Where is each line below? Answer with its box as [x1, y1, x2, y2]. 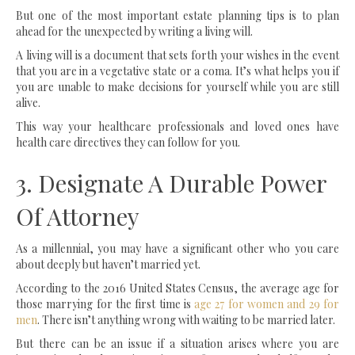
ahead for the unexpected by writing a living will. [16, 24, 253, 40]
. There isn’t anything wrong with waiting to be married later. [37, 312, 335, 328]
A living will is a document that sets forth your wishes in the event [16, 48, 339, 63]
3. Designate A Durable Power [16, 167, 326, 200]
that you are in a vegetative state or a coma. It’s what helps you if [16, 63, 339, 79]
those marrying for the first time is [16, 296, 195, 312]
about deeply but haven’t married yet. [16, 257, 200, 273]
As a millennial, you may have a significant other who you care [16, 241, 339, 257]
